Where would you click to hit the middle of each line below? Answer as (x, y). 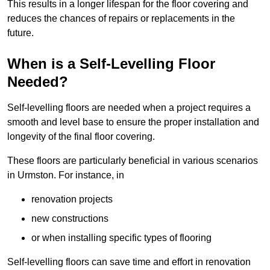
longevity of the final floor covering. (81, 137)
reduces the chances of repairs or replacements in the (121, 19)
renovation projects (72, 199)
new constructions (70, 219)
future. (20, 33)
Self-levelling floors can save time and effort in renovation (129, 262)
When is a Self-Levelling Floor (111, 64)
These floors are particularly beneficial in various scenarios (133, 161)
